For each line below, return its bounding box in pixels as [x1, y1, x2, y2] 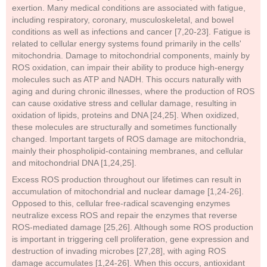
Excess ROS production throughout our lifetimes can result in [12, 175, 241, 184]
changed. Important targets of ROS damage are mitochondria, [12, 134, 246, 144]
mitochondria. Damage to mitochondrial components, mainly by [12, 51, 250, 60]
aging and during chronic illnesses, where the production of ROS [12, 86, 254, 96]
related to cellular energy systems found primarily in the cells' [12, 39, 241, 48]
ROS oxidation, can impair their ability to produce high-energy [12, 63, 244, 72]
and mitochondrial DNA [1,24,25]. [12, 158, 136, 167]
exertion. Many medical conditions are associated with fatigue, [12, 3, 246, 13]
